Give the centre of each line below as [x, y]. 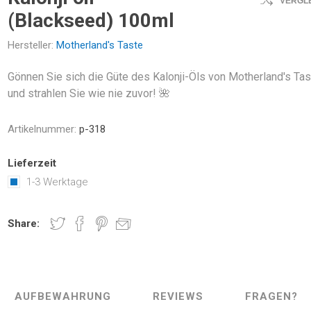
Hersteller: [31, 45]
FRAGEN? [271, 297]
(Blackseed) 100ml [91, 20]
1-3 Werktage [58, 182]
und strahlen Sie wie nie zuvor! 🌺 [89, 93]
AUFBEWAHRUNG [62, 297]
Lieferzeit [32, 163]
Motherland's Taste [100, 45]
